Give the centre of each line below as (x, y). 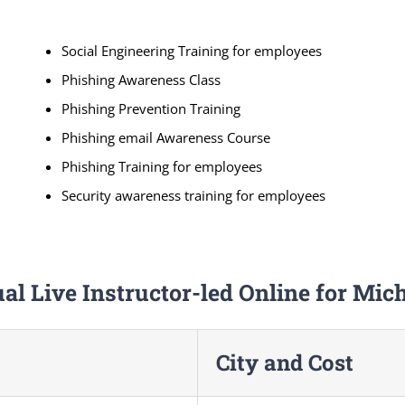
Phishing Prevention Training (151, 108)
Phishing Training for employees (161, 166)
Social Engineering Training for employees (191, 50)
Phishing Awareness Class (141, 79)
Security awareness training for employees (193, 195)
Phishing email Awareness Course (165, 137)
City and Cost (284, 362)
